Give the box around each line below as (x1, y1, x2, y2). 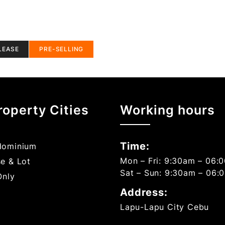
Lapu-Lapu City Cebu (120, 202, 209, 212)
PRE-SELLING (39, 45, 84, 53)
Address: (120, 186, 168, 198)
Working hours (120, 102, 215, 118)
